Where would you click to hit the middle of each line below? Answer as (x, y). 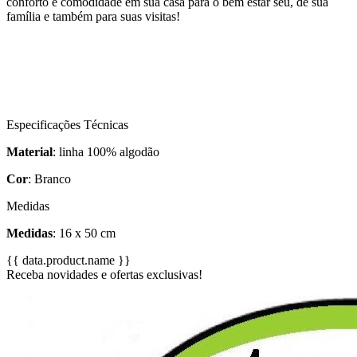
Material (29, 151)
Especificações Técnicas (67, 124)
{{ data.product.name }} (69, 260)
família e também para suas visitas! (93, 16)
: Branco (49, 178)
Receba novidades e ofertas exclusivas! (104, 274)
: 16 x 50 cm (84, 233)
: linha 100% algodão (108, 151)
